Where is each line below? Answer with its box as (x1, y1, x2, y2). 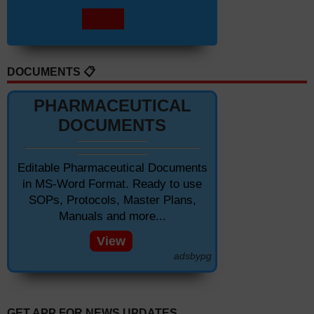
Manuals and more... (58, 210, 166, 224)
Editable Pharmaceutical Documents (17, 161, 207, 175)
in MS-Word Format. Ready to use (22, 177, 202, 191)
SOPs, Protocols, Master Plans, (28, 193, 196, 207)
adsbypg (174, 250, 212, 261)
